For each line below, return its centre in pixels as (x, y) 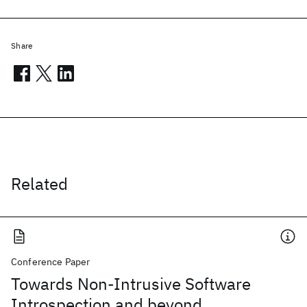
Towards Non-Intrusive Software (131, 284)
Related (39, 184)
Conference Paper (51, 262)
